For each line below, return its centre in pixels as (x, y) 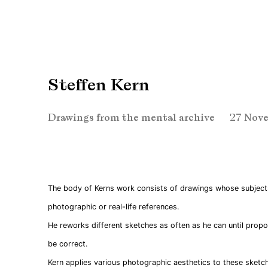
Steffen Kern (99, 85)
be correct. (68, 244)
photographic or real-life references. (113, 207)
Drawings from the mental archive (131, 118)
